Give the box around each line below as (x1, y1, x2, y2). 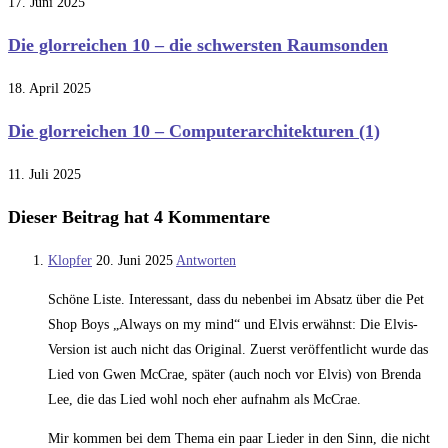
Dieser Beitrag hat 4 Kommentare (8, 207, 270, 228)
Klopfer (48, 253, 92, 269)
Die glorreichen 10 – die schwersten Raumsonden (8, 35, 388, 56)
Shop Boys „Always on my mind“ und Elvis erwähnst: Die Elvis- (48, 317, 418, 333)
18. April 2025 (8, 81, 91, 97)
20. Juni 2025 (96, 253, 173, 269)
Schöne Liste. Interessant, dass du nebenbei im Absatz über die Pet (48, 292, 424, 308)
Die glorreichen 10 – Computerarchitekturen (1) (8, 121, 380, 142)
